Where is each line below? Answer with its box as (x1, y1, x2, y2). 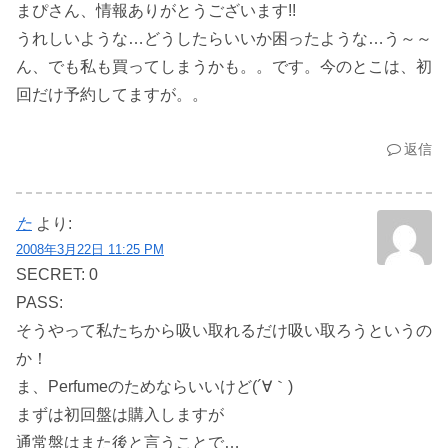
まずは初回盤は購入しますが (16, 406, 224, 424)
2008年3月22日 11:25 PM (16, 242, 164, 258)
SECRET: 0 (16, 266, 98, 284)
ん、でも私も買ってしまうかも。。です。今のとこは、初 (16, 57, 432, 75)
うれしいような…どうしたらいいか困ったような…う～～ (16, 29, 432, 47)
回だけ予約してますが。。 (16, 85, 208, 103)
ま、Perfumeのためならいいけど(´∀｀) (16, 378, 293, 396)
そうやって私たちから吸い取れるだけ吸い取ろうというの (16, 322, 432, 340)
